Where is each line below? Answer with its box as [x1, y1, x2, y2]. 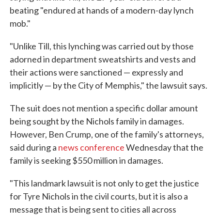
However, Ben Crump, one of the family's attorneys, [10, 129, 204, 139]
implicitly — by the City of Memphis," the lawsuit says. [10, 80, 207, 91]
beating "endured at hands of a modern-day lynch [10, 5, 194, 15]
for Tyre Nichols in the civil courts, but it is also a [10, 191, 188, 201]
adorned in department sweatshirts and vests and [10, 54, 196, 64]
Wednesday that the [124, 142, 203, 153]
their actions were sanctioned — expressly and [10, 67, 183, 77]
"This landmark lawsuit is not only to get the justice [10, 178, 199, 188]
